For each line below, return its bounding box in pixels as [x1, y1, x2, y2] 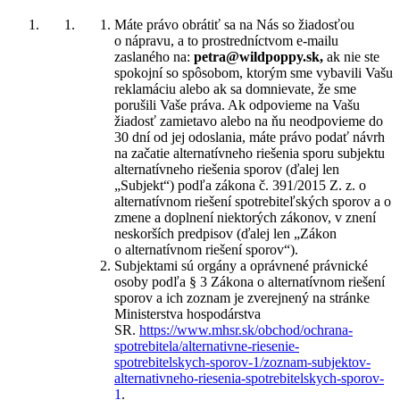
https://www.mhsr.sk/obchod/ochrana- [139, 322, 353, 337]
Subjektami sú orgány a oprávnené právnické [114, 258, 368, 273]
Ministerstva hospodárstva [114, 306, 261, 321]
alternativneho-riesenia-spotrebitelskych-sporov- [114, 371, 384, 386]
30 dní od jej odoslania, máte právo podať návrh [114, 129, 385, 145]
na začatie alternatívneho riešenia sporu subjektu [114, 146, 385, 161]
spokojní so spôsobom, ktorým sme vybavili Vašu [114, 65, 393, 80]
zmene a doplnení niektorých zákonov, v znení [114, 210, 376, 225]
